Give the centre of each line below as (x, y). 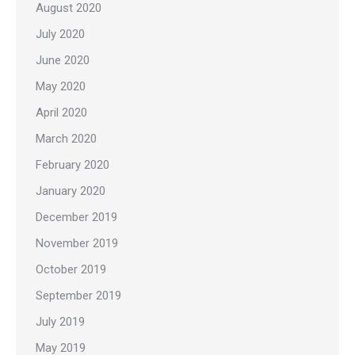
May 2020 (61, 87)
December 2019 (76, 218)
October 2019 (71, 270)
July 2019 (60, 322)
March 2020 (66, 139)
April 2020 (61, 113)
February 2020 (73, 165)
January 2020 (71, 191)
